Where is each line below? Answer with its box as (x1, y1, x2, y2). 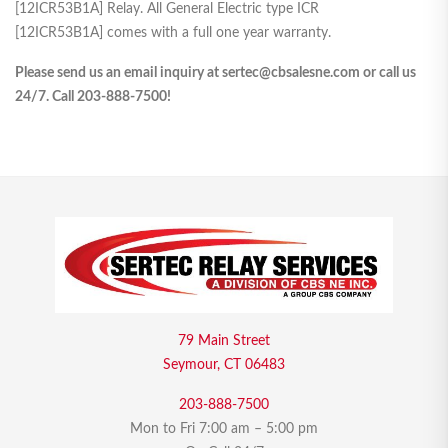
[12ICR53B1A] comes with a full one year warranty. (15, 26, 331, 41)
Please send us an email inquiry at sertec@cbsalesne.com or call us (15, 66, 416, 81)
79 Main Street (178, 334, 270, 349)
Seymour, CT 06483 (163, 358, 285, 373)
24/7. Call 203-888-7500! (15, 90, 171, 105)
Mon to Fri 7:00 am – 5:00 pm (130, 422, 318, 437)
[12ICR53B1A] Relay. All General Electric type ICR (15, 2, 319, 17)
